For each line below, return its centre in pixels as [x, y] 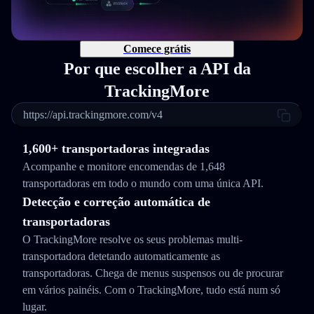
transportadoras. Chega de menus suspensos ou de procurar [153, 273]
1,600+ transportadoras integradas [116, 149]
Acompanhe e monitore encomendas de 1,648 [124, 166]
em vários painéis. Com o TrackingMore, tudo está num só [151, 290]
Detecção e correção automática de [116, 202]
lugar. [35, 307]
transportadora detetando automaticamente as [121, 256]
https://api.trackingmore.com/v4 [93, 115]
